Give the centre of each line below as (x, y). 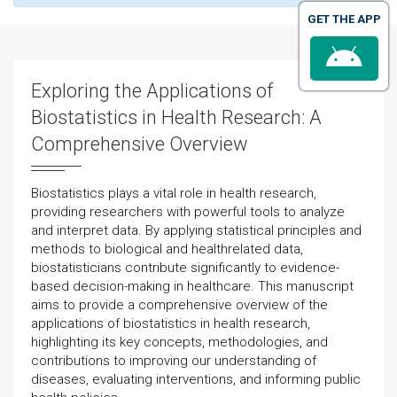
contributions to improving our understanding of (174, 361)
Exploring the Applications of (152, 91)
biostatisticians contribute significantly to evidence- (185, 268)
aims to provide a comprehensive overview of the (179, 305)
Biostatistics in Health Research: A (176, 117)
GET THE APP (344, 19)
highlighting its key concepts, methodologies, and (179, 342)
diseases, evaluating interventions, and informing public (196, 379)
